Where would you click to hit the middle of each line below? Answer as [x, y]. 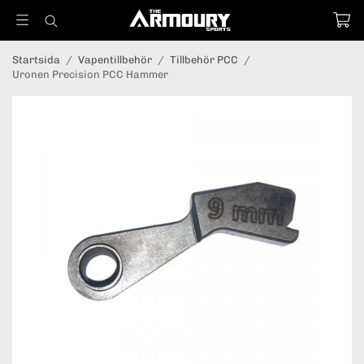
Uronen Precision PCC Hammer [90, 74]
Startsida [36, 60]
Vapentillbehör [115, 60]
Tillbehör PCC [204, 60]
